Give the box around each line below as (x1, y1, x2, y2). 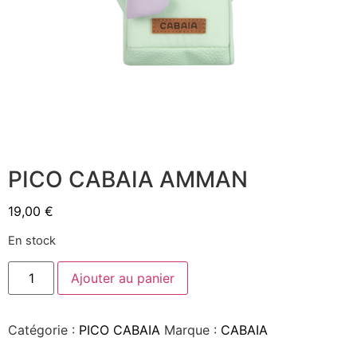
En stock (8, 233, 56, 249)
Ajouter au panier (71, 269, 175, 286)
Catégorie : (8, 321, 79, 338)
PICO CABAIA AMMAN (8, 166, 248, 193)
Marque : (164, 321, 221, 338)
